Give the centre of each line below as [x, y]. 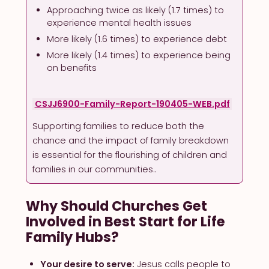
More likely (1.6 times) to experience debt [137, 39]
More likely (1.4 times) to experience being [139, 56]
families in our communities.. [96, 169]
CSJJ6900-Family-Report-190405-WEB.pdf [132, 104]
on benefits [72, 68]
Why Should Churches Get [116, 206]
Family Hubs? [72, 237]
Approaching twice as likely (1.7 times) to [136, 10]
